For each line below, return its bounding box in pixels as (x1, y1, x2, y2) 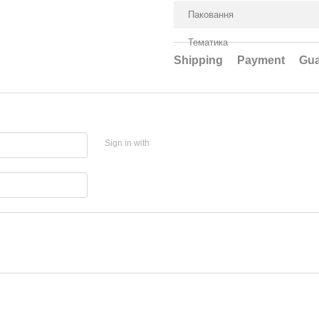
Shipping (174, 54, 223, 66)
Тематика (188, 37, 228, 48)
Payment (237, 54, 285, 66)
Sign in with (104, 137, 150, 148)
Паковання (188, 9, 234, 20)
